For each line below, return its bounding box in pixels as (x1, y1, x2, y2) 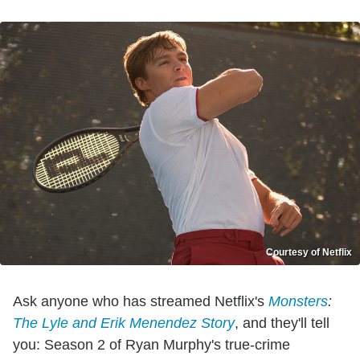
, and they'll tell (235, 315, 329, 332)
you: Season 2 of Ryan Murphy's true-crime (13, 337, 290, 354)
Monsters (268, 293, 328, 310)
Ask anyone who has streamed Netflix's (13, 293, 268, 310)
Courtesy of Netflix (266, 247, 352, 259)
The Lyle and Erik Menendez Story (13, 315, 235, 332)
